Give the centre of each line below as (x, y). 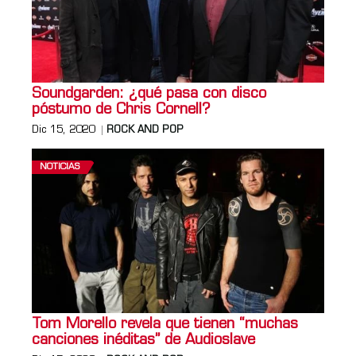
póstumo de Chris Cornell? (121, 110)
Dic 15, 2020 (63, 130)
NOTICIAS (60, 167)
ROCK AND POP (145, 130)
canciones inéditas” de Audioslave (143, 340)
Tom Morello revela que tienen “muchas (165, 324)
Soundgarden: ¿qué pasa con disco (149, 94)
